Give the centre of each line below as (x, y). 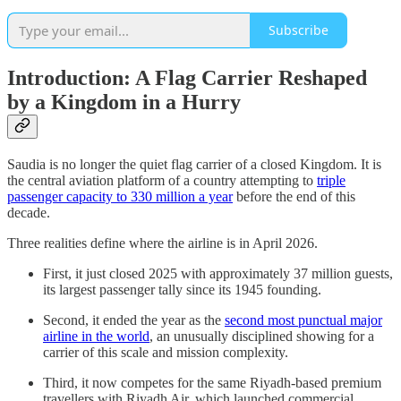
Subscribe (299, 30)
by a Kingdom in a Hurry (124, 102)
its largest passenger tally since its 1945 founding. (182, 289)
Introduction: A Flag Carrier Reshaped (187, 77)
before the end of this (294, 196)
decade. (29, 212)
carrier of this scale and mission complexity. (166, 352)
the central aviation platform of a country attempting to (162, 180)
